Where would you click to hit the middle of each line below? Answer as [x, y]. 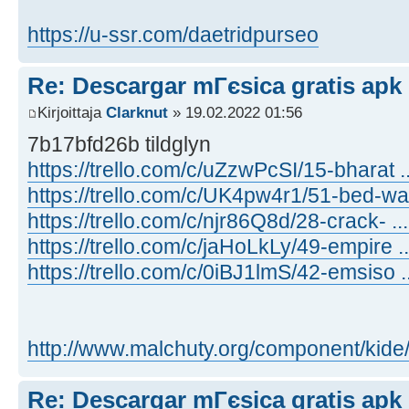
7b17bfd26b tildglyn [119, 145]
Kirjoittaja [72, 113]
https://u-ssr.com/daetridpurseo [173, 34]
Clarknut [137, 113]
